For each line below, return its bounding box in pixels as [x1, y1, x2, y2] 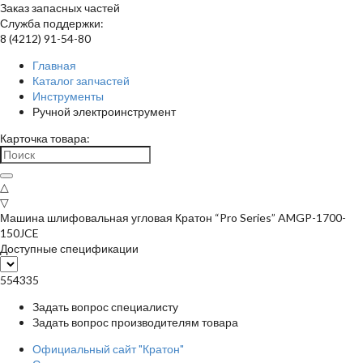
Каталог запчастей [32, 74, 130, 88]
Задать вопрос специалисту [32, 300, 178, 314]
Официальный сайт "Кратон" [32, 342, 184, 356]
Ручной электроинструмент [32, 105, 176, 118]
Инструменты [32, 89, 104, 103]
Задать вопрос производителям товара [32, 315, 238, 329]
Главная [32, 58, 76, 72]
